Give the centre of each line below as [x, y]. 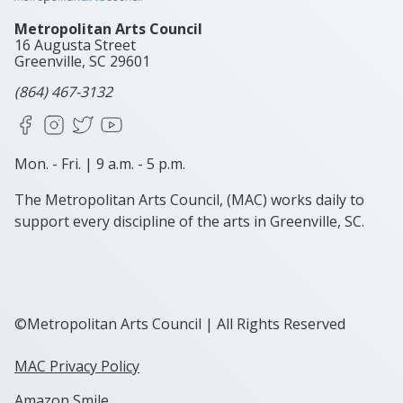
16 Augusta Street [75, 45]
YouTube [153, 123]
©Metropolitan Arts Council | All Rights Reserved [180, 324]
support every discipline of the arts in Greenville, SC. [189, 222]
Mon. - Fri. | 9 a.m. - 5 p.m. [100, 164]
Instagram [100, 123]
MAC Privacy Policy [77, 367]
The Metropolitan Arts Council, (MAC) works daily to [189, 200]
